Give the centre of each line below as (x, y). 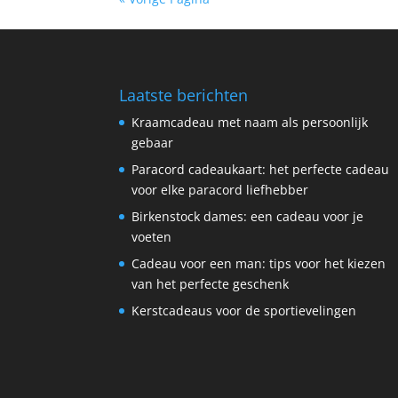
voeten (152, 236)
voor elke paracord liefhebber (220, 189)
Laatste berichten (184, 95)
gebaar (153, 142)
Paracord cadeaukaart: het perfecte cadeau (261, 169)
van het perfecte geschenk (211, 283)
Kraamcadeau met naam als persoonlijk (250, 122)
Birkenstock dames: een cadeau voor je (248, 216)
